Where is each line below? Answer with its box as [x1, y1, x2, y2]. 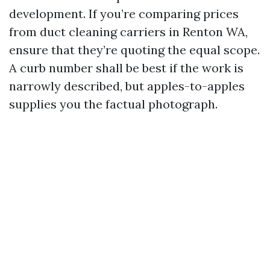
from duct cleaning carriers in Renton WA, [9, 24, 248, 39]
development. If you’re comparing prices [9, 6, 239, 21]
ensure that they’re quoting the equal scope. [9, 42, 260, 57]
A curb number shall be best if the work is [9, 60, 243, 75]
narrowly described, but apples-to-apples [9, 78, 245, 93]
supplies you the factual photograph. [9, 96, 218, 111]
